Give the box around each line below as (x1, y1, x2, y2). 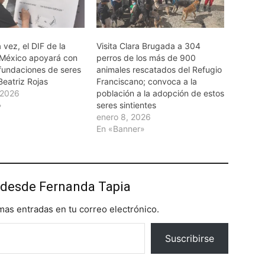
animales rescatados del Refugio (96, 64, 222, 75)
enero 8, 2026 (96, 111, 151, 122)
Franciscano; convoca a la (96, 76, 197, 86)
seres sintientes (96, 99, 156, 110)
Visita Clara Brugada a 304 (96, 40, 201, 51)
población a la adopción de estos (96, 88, 224, 98)
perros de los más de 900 (96, 52, 196, 63)
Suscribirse (165, 232, 214, 244)
